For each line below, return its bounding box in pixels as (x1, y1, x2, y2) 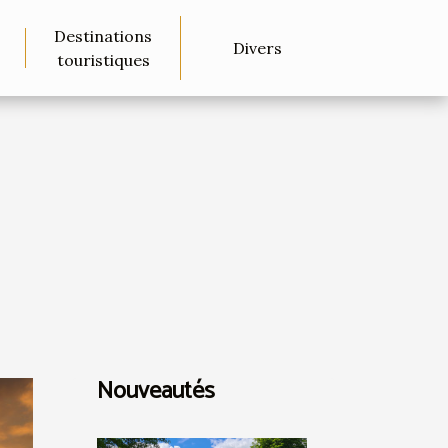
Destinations (54, 26, 153, 46)
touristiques (56, 50, 150, 70)
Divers (232, 38, 282, 58)
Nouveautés (97, 371, 215, 411)
